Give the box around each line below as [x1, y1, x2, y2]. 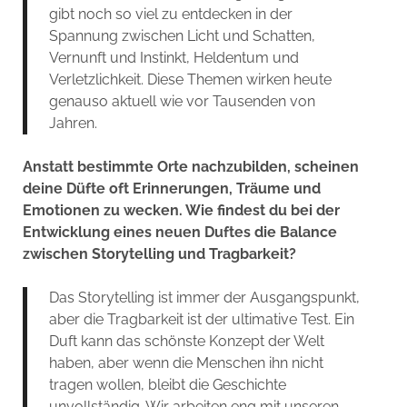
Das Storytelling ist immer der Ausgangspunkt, [48, 288, 360, 306]
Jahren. [48, 114, 97, 132]
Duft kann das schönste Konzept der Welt [48, 332, 324, 350]
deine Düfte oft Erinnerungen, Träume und [22, 179, 321, 197]
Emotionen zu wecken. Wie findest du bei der [22, 201, 340, 219]
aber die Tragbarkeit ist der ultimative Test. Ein [48, 310, 354, 328]
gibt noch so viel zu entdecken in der [48, 5, 293, 23]
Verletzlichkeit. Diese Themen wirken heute [48, 70, 332, 88]
